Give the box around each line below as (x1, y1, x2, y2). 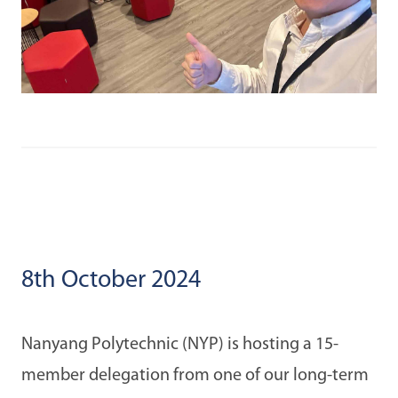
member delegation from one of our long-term (21, 366, 369, 385)
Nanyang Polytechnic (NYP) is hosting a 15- (21, 335, 338, 354)
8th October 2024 (21, 267, 201, 293)
